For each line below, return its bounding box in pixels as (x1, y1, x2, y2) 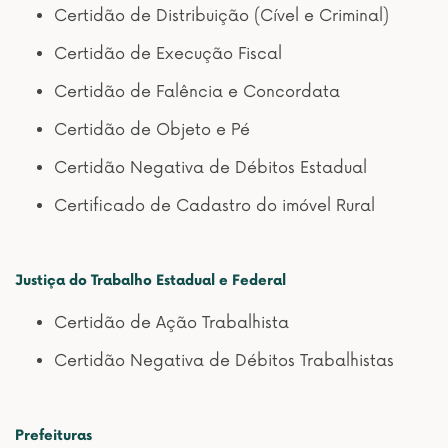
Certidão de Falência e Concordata (54, 82, 340, 102)
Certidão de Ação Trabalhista (54, 313, 289, 333)
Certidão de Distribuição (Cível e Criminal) (54, 6, 389, 26)
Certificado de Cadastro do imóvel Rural (54, 196, 375, 216)
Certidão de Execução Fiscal (54, 44, 282, 64)
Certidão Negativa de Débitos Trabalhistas (54, 351, 394, 371)
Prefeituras (15, 427, 92, 444)
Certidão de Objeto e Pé (54, 120, 250, 140)
